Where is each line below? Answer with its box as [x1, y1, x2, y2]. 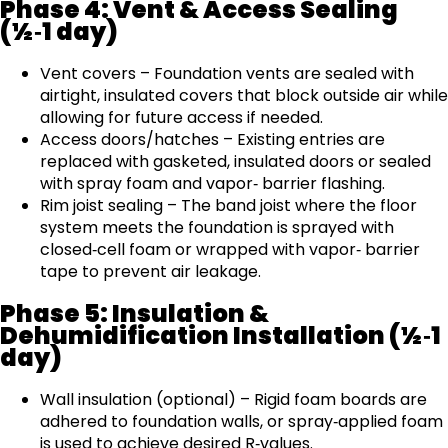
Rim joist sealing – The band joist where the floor [40, 194, 417, 218]
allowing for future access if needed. [40, 106, 323, 130]
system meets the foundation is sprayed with [40, 216, 394, 240]
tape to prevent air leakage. [40, 260, 261, 284]
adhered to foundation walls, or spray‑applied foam [40, 410, 443, 434]
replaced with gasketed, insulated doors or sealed [40, 150, 431, 174]
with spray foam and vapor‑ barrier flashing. [40, 172, 385, 196]
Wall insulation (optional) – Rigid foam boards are [40, 388, 427, 412]
